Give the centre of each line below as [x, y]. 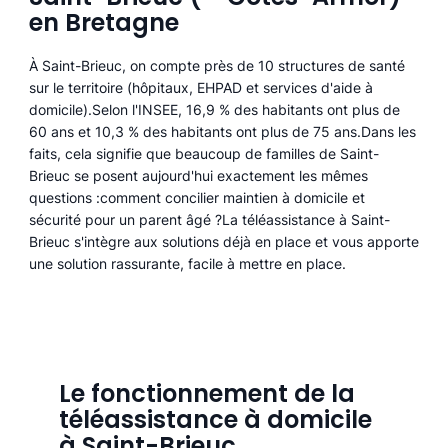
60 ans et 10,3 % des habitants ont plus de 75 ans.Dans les [222, 132]
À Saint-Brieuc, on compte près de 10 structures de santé [216, 66]
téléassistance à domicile [215, 420]
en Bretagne [103, 23]
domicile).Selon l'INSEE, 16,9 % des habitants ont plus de [214, 110]
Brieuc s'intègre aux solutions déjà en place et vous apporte [223, 242]
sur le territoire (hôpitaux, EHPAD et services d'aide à [200, 88]
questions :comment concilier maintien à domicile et [196, 198]
